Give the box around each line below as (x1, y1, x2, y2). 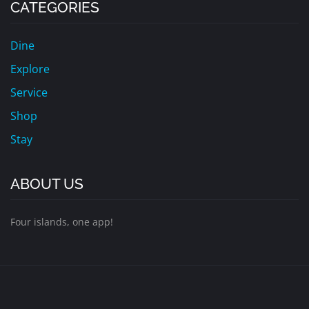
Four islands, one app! (10, 215, 113, 229)
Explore (10, 61, 50, 77)
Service (10, 85, 48, 101)
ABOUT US (10, 175, 83, 193)
